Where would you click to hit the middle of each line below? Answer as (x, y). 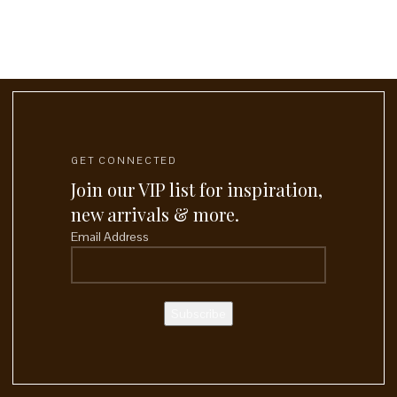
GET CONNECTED (124, 160)
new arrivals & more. (155, 214)
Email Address (110, 236)
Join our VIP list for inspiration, (197, 189)
